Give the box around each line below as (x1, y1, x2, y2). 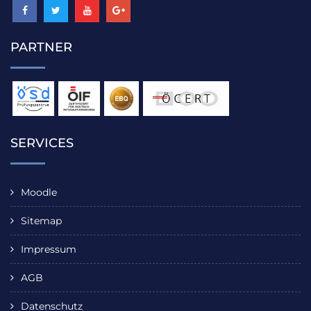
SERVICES (10, 135, 74, 151)
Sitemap (21, 215, 62, 228)
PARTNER (10, 40, 72, 56)
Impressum (21, 243, 76, 256)
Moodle (21, 186, 57, 199)
